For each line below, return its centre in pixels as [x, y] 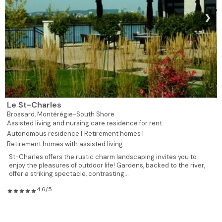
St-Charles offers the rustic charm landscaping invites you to [103, 157]
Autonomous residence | [45, 133]
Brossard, [22, 114]
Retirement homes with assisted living [65, 144]
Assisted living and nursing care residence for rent [84, 123]
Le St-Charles [34, 105]
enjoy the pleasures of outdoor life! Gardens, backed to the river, [107, 165]
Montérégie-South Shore [76, 114]
